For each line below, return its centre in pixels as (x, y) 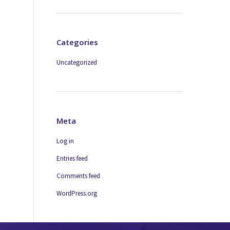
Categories (78, 42)
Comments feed (79, 176)
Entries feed (72, 158)
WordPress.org (77, 193)
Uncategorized (77, 62)
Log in (65, 141)
